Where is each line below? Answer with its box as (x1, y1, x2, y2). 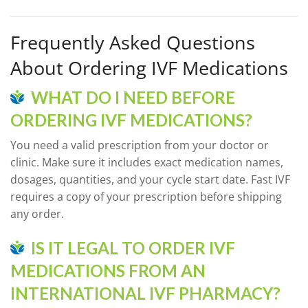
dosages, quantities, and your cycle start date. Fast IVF (10, 171, 290, 187)
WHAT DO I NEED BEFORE (31, 87, 235, 107)
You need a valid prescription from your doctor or (10, 137, 269, 153)
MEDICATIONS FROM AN (10, 260, 206, 280)
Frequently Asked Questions (10, 29, 255, 55)
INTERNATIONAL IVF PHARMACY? (10, 283, 280, 303)
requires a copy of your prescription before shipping (10, 188, 282, 204)
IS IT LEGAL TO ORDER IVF (31, 237, 235, 258)
